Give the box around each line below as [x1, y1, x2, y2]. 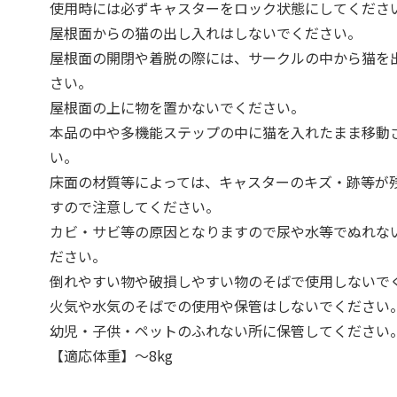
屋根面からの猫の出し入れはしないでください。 [50, 22, 362, 43]
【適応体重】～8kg [50, 345, 174, 366]
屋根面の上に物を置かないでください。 [50, 97, 306, 118]
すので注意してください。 [50, 196, 221, 217]
